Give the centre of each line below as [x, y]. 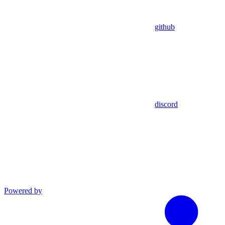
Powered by [23, 190]
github [165, 27]
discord [166, 104]
